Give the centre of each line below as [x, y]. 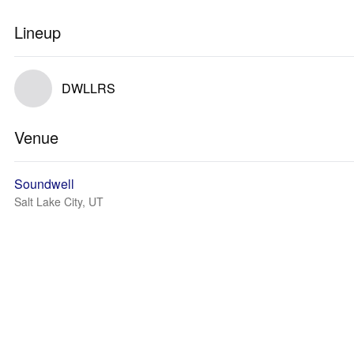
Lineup [38, 32]
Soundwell [44, 184]
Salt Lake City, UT [59, 201]
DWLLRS [88, 88]
